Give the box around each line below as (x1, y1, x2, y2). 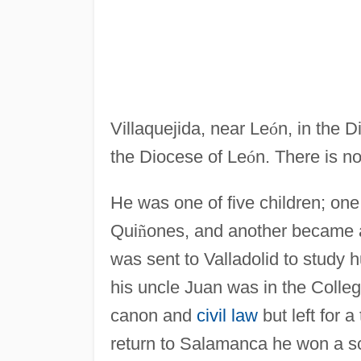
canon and (110, 305, 197, 326)
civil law (196, 305, 258, 326)
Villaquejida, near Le (110, 118, 269, 139)
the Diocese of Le (110, 146, 247, 167)
